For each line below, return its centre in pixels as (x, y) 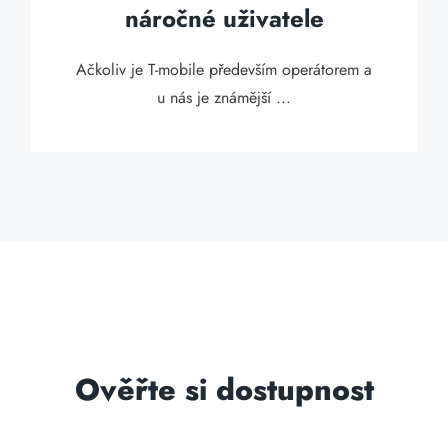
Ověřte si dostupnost (224, 389)
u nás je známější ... (224, 97)
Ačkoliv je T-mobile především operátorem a (224, 69)
